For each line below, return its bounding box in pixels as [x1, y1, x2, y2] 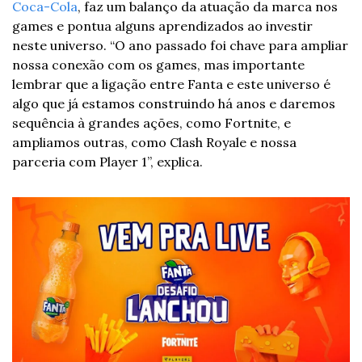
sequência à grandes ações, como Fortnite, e [12, 114, 291, 131]
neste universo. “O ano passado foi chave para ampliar [12, 36, 348, 53]
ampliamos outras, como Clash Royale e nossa [12, 133, 297, 150]
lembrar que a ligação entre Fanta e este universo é [12, 75, 330, 92]
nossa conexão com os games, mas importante [12, 56, 305, 73]
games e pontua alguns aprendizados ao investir [12, 17, 313, 34]
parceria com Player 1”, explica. [12, 153, 203, 170]
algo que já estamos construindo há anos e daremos [12, 95, 335, 112]
